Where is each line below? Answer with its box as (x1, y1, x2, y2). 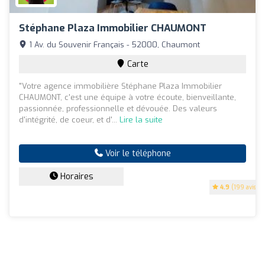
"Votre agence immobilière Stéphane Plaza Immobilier (19, 80, 222, 91)
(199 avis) (230, 183, 258, 191)
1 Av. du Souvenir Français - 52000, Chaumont (27, 39, 200, 50)
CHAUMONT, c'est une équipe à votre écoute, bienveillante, (19, 92, 236, 102)
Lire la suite (119, 114, 163, 125)
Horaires (57, 170, 93, 182)
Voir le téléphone (102, 147, 171, 159)
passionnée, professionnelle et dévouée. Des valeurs (19, 103, 217, 114)
